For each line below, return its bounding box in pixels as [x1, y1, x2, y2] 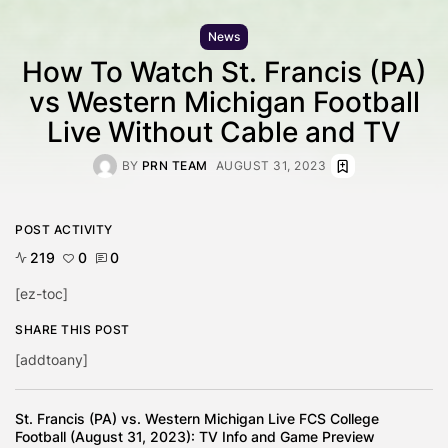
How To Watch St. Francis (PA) [21, 55, 427, 90]
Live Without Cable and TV [47, 115, 401, 150]
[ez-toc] [15, 285, 68, 303]
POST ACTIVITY [15, 222, 113, 238]
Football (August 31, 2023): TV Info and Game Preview [15, 428, 375, 446]
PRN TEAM [141, 158, 208, 174]
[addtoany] [15, 351, 88, 369]
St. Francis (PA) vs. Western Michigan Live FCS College [15, 410, 379, 428]
